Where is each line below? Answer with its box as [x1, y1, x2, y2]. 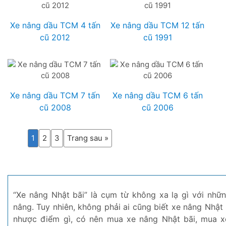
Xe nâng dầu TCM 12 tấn [110, 20, 205, 31]
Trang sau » [67, 133, 108, 143]
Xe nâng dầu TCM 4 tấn [10, 20, 100, 31]
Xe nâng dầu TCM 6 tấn [112, 90, 203, 101]
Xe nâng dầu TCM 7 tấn [10, 90, 100, 101]
